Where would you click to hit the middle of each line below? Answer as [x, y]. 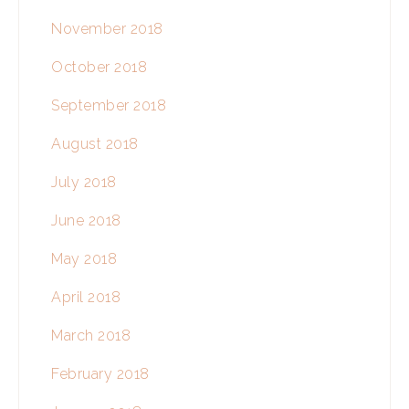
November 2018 [107, 29]
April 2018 [86, 298]
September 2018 [109, 106]
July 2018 [84, 183]
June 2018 [86, 221]
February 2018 [100, 374]
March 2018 [91, 336]
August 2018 [95, 144]
